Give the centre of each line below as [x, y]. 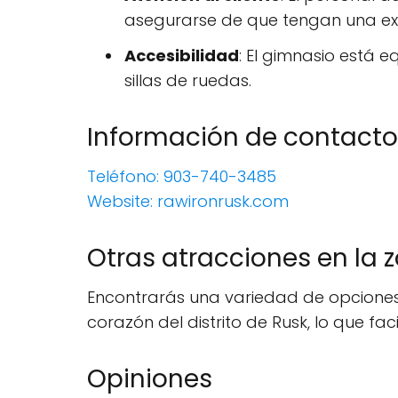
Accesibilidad [182, 56]
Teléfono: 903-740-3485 [182, 176]
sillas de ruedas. [188, 80]
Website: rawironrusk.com [188, 201]
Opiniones [150, 379]
